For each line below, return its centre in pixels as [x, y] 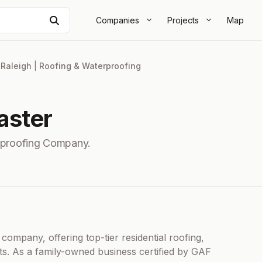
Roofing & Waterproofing [90, 66]
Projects [183, 20]
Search [74, 20]
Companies [118, 20]
